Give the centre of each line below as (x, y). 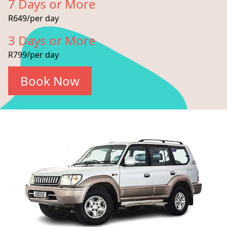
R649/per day (33, 18)
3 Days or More (52, 40)
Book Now (50, 81)
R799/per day (33, 55)
